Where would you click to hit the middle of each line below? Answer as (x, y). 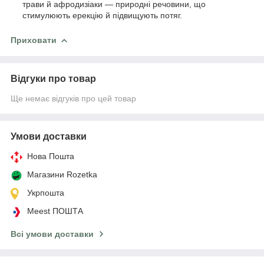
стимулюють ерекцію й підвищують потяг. (102, 16)
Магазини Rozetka (62, 174)
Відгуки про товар (53, 78)
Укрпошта (46, 192)
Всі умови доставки (52, 234)
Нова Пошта (51, 156)
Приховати (34, 40)
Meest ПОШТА (55, 211)
